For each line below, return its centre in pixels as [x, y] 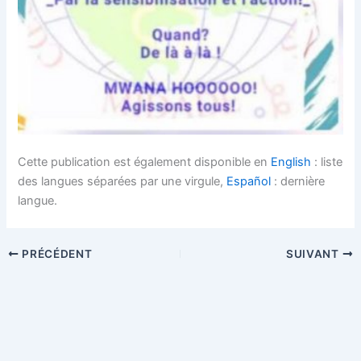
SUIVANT [314, 254]
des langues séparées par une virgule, [122, 181]
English [291, 162]
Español [249, 181]
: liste [327, 162]
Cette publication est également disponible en [145, 162]
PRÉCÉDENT [56, 254]
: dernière [298, 181]
